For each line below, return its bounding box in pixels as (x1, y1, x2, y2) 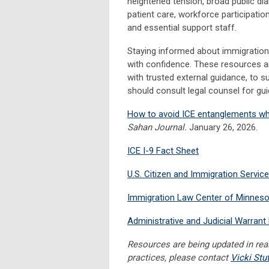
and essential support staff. (127, 22, 239, 33)
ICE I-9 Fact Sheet (127, 145, 199, 156)
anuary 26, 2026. (194, 121, 260, 133)
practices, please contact (127, 252, 231, 263)
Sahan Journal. (127, 121, 187, 133)
